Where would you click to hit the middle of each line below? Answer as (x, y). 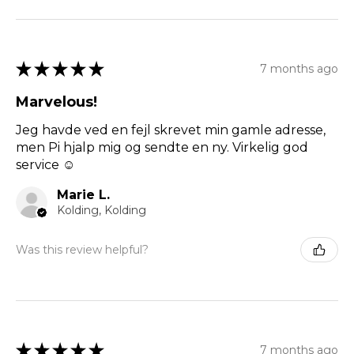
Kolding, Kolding (102, 211)
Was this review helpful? (82, 249)
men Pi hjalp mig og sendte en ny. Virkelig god (162, 148)
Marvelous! (56, 102)
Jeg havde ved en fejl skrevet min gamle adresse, (171, 130)
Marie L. (83, 195)
